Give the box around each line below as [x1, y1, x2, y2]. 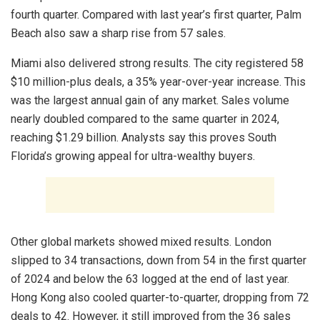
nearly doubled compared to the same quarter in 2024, [11, 111, 279, 126]
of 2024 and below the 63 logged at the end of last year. [11, 271, 289, 286]
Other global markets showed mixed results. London [11, 234, 271, 249]
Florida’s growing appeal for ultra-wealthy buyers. [11, 149, 255, 163]
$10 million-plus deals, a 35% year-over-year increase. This [11, 74, 306, 89]
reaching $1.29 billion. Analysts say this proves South [11, 130, 276, 144]
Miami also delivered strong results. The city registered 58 [11, 56, 304, 70]
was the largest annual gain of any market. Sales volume [11, 93, 289, 107]
